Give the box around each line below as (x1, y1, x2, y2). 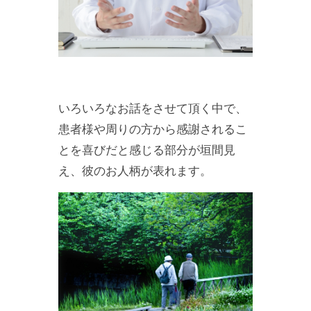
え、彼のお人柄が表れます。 (58, 164, 212, 178)
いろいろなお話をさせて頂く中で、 (58, 101, 247, 115)
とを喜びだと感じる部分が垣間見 (58, 143, 235, 157)
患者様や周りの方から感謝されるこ (58, 122, 247, 136)
